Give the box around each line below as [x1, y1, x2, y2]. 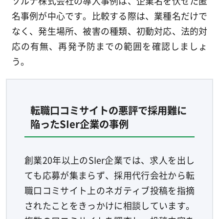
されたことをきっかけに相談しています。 [24, 198, 195, 212]
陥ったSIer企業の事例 [30, 116, 129, 131]
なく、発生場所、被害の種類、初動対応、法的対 [11, 24, 208, 37]
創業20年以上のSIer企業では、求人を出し [24, 153, 195, 166]
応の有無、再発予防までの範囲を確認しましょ [11, 39, 208, 52]
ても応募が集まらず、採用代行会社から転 [24, 168, 195, 181]
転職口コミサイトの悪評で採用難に [30, 102, 187, 117]
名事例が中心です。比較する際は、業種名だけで [11, 9, 208, 22]
